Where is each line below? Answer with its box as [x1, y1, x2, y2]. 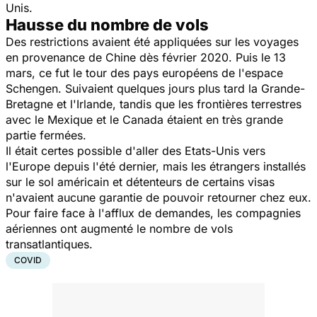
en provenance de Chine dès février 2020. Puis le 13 [6, 50, 286, 64]
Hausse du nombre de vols [6, 15, 209, 34]
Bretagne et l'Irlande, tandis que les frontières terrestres [6, 96, 301, 111]
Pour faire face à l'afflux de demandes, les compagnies [6, 205, 301, 220]
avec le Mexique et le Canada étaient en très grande [6, 112, 283, 127]
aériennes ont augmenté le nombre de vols [6, 221, 233, 236]
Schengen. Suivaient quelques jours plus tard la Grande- [6, 81, 305, 96]
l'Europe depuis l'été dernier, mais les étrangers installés [6, 158, 306, 173]
